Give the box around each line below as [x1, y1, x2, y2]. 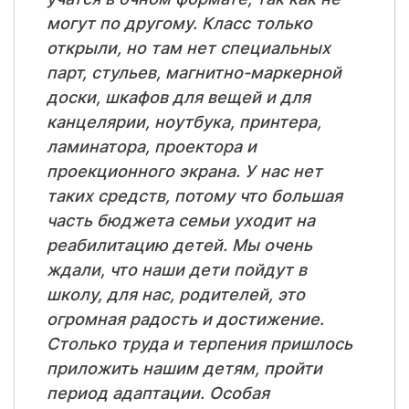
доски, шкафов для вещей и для [47, 88, 310, 107]
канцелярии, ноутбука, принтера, [47, 112, 321, 131]
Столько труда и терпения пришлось [47, 334, 352, 353]
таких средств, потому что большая [47, 186, 342, 205]
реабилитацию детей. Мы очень [47, 236, 312, 255]
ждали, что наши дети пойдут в [47, 260, 307, 279]
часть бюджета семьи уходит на [47, 211, 315, 230]
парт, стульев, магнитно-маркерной [47, 63, 341, 82]
